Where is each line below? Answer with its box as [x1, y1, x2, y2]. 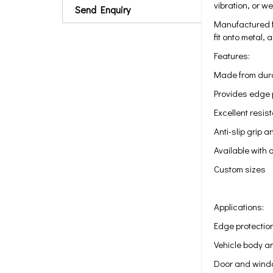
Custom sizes [214, 163, 266, 175]
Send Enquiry [75, 3, 130, 16]
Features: [214, 49, 250, 62]
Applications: [214, 200, 264, 213]
